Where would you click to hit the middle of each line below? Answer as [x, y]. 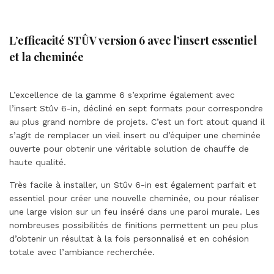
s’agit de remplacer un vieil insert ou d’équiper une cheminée [135, 135]
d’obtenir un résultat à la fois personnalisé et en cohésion [129, 239]
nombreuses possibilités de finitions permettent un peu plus [134, 225]
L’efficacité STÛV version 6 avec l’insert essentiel [133, 40]
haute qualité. [38, 162]
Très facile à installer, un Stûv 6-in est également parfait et [133, 185]
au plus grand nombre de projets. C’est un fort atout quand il [137, 122]
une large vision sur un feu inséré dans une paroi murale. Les [135, 212]
